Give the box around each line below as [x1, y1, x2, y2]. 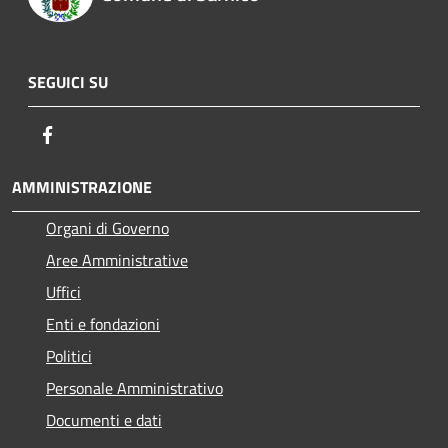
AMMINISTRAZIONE [12, 174, 152, 199]
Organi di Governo [46, 215, 169, 240]
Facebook [59, 121, 121, 146]
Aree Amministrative [46, 247, 188, 272]
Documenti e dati [46, 407, 162, 432]
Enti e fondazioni [46, 311, 160, 336]
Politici [46, 343, 92, 368]
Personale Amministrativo [46, 375, 223, 400]
